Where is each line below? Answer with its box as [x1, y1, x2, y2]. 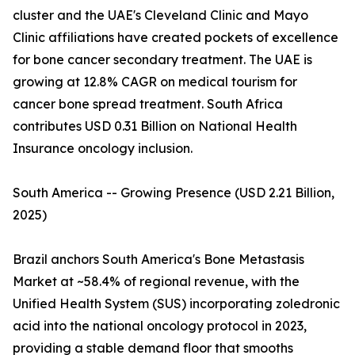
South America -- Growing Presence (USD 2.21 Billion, [13, 185, 334, 201]
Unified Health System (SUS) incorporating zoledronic [13, 296, 340, 312]
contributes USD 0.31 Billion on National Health [13, 118, 297, 135]
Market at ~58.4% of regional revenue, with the [13, 273, 300, 290]
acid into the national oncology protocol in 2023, [13, 318, 307, 334]
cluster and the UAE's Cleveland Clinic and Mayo [13, 7, 308, 24]
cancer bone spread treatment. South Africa [13, 96, 283, 113]
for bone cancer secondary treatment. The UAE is [13, 52, 312, 68]
